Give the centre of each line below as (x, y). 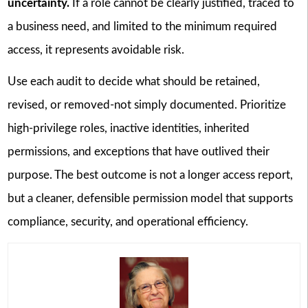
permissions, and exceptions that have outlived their (138, 152)
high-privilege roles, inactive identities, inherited (128, 129)
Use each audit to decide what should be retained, (133, 82)
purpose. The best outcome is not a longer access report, (150, 175)
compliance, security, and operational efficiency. (128, 222)
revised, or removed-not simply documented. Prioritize (146, 105)
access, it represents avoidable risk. (96, 49)
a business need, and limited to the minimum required (142, 26)
